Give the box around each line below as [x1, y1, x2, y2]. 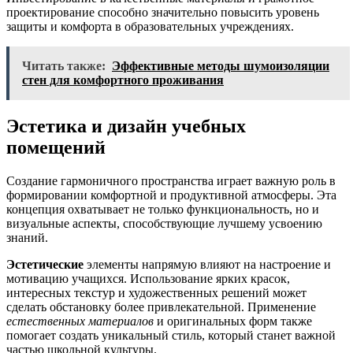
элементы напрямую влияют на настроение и [84, 257, 331, 271]
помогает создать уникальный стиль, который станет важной [6, 328, 336, 342]
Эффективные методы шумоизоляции [112, 58, 329, 72]
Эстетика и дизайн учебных [6, 115, 246, 136]
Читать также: [22, 58, 106, 72]
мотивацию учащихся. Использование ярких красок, [6, 271, 290, 285]
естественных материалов [6, 314, 154, 328]
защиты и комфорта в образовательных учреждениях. [6, 19, 294, 33]
